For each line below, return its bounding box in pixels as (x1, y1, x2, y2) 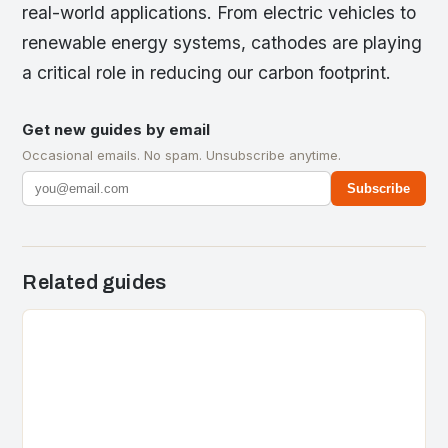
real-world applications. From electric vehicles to (22, 2, 417, 24)
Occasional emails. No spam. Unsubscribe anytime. (22, 147, 342, 164)
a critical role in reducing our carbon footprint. (22, 62, 392, 84)
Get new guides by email (22, 120, 211, 140)
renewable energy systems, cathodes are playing (22, 32, 423, 54)
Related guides (22, 271, 167, 294)
